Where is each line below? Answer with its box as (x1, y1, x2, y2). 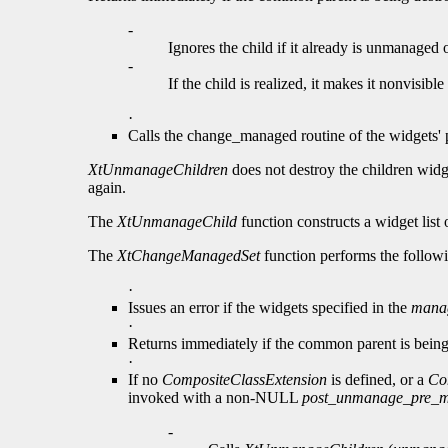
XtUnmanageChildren (88, 161, 228, 179)
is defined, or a (327, 371, 428, 389)
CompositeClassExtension (162, 371, 327, 389)
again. (88, 179, 126, 197)
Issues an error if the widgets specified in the (128, 299, 411, 317)
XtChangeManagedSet (117, 247, 260, 265)
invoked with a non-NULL (128, 389, 302, 407)
